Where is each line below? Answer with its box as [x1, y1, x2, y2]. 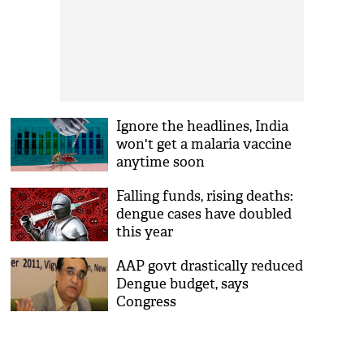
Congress [116, 293, 177, 310]
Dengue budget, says [116, 275, 249, 292]
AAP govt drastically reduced [116, 258, 304, 275]
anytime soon [116, 154, 206, 171]
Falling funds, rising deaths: [116, 188, 294, 205]
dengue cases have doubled [116, 206, 292, 223]
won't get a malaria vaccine [116, 136, 292, 153]
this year [116, 223, 174, 240]
